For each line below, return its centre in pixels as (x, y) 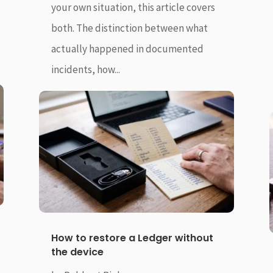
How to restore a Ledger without (132, 238)
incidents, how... (85, 69)
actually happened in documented (127, 48)
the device (77, 252)
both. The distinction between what (129, 28)
